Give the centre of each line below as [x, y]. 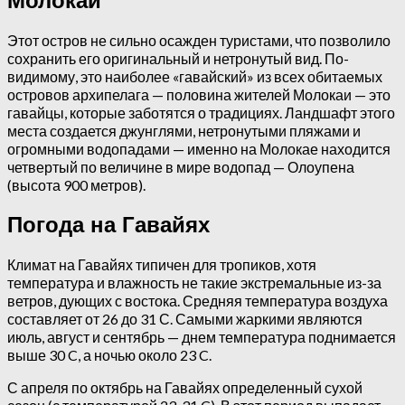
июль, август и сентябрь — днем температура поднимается [202, 336]
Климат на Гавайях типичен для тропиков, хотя [162, 264]
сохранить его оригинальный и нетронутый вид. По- [178, 58]
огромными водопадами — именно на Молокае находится [199, 148]
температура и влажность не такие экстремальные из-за [194, 282]
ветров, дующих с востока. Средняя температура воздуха [198, 300]
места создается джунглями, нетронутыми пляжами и [184, 130]
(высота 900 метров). [76, 184]
